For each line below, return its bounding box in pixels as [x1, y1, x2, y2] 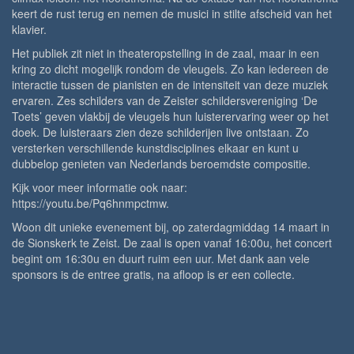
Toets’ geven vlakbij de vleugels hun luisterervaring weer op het [12, 108, 329, 125]
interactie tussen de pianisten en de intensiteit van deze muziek [12, 77, 328, 93]
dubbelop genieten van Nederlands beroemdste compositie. [12, 156, 311, 172]
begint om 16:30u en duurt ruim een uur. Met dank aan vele [12, 250, 310, 267]
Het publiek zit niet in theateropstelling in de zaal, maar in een [12, 45, 319, 62]
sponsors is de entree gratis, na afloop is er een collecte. [12, 266, 295, 283]
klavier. [12, 21, 47, 38]
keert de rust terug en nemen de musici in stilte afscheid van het [12, 6, 332, 22]
